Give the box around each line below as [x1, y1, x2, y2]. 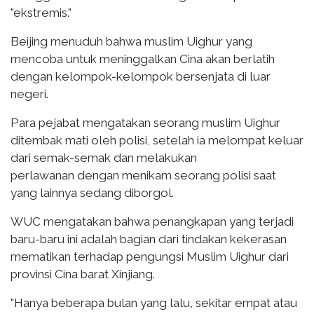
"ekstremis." [11, 5, 71, 20]
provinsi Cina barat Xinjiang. [11, 266, 155, 281]
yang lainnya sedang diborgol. [11, 185, 174, 200]
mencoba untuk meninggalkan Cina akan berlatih [11, 51, 275, 66]
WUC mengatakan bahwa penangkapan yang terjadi [11, 214, 294, 228]
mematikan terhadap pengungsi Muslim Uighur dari [11, 249, 289, 264]
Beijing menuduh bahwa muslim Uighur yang [11, 34, 252, 48]
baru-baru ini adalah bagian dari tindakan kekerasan [11, 231, 287, 246]
